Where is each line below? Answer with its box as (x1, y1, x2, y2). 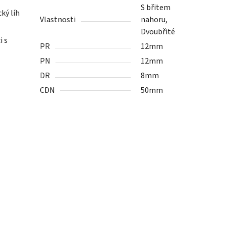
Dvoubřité (141, 26, 176, 38)
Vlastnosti (40, 14, 76, 26)
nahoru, (141, 14, 168, 26)
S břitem (141, 2, 171, 14)
